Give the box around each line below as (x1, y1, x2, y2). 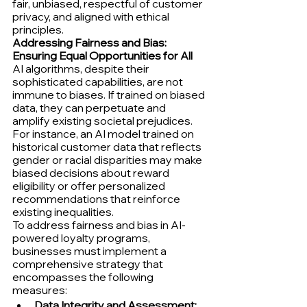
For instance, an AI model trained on (12, 126, 196, 140)
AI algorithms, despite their (12, 61, 151, 75)
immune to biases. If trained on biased (12, 87, 207, 101)
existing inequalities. (12, 204, 114, 219)
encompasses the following (12, 269, 156, 284)
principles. (12, 22, 64, 36)
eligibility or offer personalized (12, 178, 167, 193)
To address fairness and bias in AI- (12, 217, 186, 232)
